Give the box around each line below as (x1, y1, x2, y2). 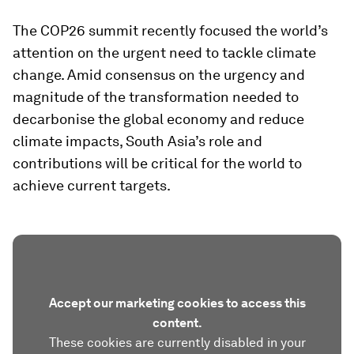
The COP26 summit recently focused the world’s (13, 22, 328, 39)
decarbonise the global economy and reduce (13, 111, 304, 127)
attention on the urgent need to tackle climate (13, 44, 316, 61)
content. (152, 315, 202, 330)
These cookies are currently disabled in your (48, 335, 306, 350)
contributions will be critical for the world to (13, 155, 302, 171)
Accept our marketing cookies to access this (48, 296, 306, 311)
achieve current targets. (13, 177, 171, 194)
